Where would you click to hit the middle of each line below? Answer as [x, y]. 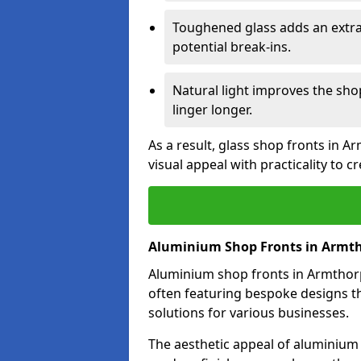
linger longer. [212, 110]
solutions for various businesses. [249, 313]
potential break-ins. [232, 47]
